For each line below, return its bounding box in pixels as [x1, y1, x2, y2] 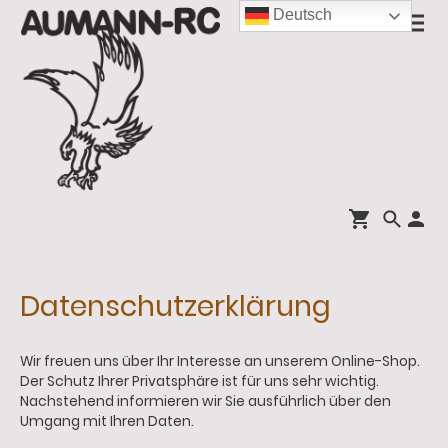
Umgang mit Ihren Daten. [20, 411, 194, 431]
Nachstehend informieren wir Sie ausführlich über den [20, 391, 391, 411]
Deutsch [269, 6, 333, 24]
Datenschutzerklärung [20, 286, 331, 327]
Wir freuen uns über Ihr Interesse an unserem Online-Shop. [20, 351, 420, 371]
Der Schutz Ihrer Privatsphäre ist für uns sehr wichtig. [20, 371, 379, 391]
